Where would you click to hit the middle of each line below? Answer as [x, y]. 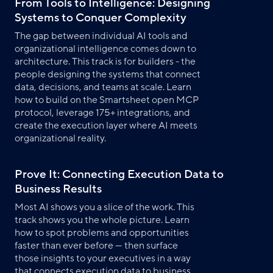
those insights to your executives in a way [103, 258]
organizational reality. [60, 138]
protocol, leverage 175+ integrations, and [102, 112]
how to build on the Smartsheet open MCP [107, 100]
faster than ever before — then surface [96, 245]
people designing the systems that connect [108, 74]
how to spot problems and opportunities [102, 232]
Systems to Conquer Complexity [101, 17]
